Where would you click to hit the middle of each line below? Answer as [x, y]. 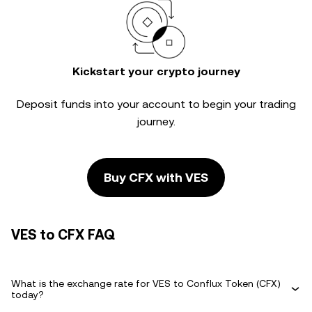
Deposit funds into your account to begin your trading [156, 104]
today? [28, 295]
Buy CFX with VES [156, 177]
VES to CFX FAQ [63, 235]
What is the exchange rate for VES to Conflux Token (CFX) [146, 283]
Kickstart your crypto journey [156, 71]
